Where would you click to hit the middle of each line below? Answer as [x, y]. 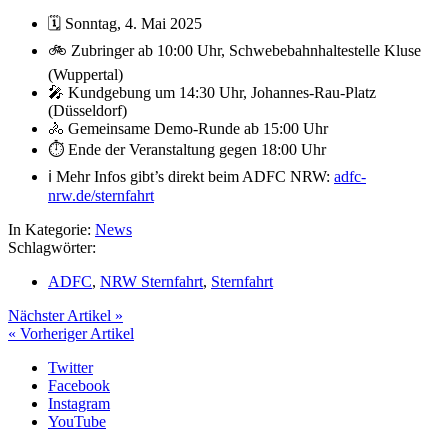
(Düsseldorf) [87, 110]
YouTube [77, 421]
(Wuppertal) [85, 74]
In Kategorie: [51, 229]
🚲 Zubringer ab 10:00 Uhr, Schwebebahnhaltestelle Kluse [234, 50]
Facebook [79, 385]
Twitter [70, 367]
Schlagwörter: [52, 247]
